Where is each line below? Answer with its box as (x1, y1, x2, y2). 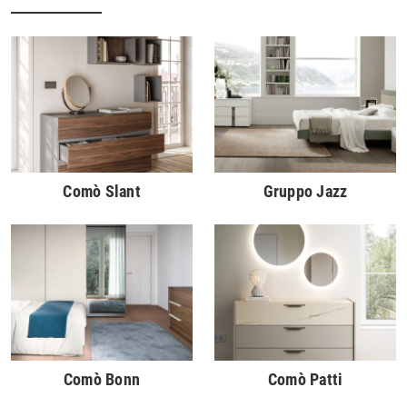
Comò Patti (267, 370, 343, 390)
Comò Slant (63, 182, 141, 202)
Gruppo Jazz (263, 182, 348, 202)
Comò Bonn (63, 370, 141, 390)
